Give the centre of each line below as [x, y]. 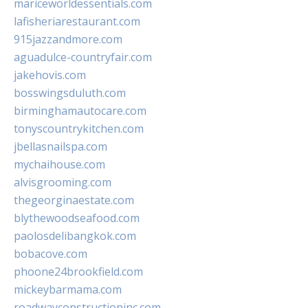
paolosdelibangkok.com [75, 236]
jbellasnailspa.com [60, 147]
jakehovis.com [50, 75]
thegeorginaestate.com [74, 200]
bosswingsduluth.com [70, 93]
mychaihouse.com [59, 165]
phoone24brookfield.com [78, 272]
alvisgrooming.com [63, 183]
